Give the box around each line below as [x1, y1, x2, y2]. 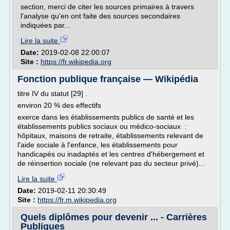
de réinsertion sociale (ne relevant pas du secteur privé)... [17, 159, 205, 167]
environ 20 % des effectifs [17, 101, 101, 109]
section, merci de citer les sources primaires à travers [21, 3, 194, 11]
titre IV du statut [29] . [17, 89, 87, 98]
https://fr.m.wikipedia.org [37, 196, 117, 204]
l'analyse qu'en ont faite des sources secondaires [21, 12, 180, 20]
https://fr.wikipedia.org [41, 57, 111, 66]
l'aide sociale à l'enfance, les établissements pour [17, 141, 178, 149]
